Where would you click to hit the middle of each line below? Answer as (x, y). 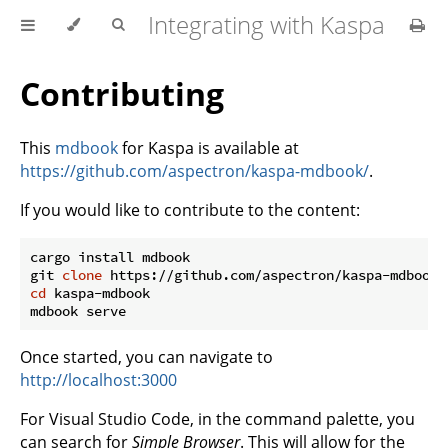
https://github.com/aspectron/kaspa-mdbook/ (194, 170)
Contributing (122, 94)
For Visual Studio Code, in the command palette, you (217, 418)
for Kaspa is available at (208, 147)
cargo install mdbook (110, 256)
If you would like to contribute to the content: (190, 209)
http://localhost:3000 (98, 379)
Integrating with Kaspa (266, 24)
